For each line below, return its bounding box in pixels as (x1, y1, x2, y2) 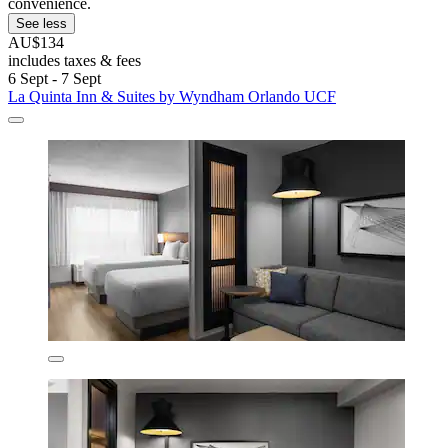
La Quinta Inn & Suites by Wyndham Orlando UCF (8, 88, 336, 106)
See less (16, 16, 67, 32)
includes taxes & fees (8, 52, 141, 70)
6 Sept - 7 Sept (8, 70, 101, 88)
